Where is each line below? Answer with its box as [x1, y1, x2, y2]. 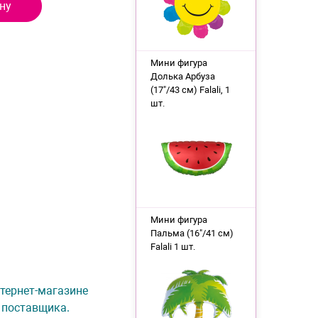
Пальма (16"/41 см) [150, 228, 234, 238]
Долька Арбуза [150, 71, 215, 82]
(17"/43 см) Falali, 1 [150, 84, 230, 95]
